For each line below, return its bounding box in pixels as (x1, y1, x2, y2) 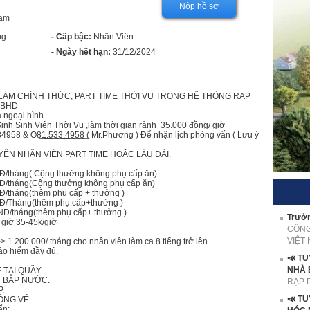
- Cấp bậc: (51, 32, 91, 42)
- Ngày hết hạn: (51, 47, 111, 57)
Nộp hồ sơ (179, 1, 219, 11)
